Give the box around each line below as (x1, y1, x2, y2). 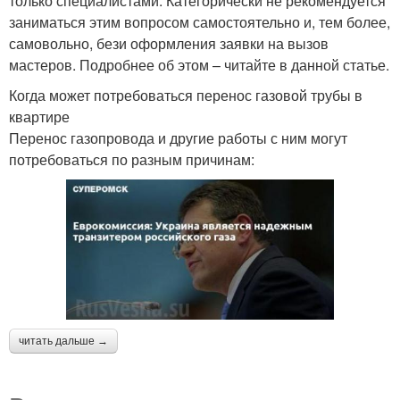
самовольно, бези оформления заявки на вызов (9, 33, 329, 54)
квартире (9, 106, 70, 128)
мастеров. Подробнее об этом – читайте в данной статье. (9, 54, 389, 76)
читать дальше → (19, 335, 108, 348)
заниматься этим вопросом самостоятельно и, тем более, (9, 12, 390, 33)
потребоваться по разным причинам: (9, 149, 254, 171)
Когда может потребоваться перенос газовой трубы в (9, 85, 362, 106)
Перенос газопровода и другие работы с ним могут (9, 128, 347, 149)
